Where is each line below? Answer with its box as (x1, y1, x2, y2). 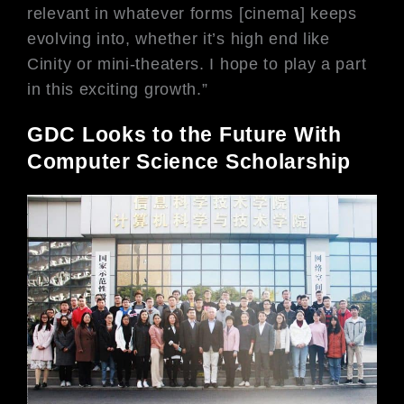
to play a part (263, 55, 367, 74)
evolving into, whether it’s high (27, 30, 270, 49)
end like (269, 30, 330, 49)
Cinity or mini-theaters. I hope (27, 55, 264, 74)
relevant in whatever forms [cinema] (27, 5, 311, 23)
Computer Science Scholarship (27, 149, 351, 173)
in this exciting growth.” (27, 80, 208, 99)
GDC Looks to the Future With (27, 122, 342, 146)
